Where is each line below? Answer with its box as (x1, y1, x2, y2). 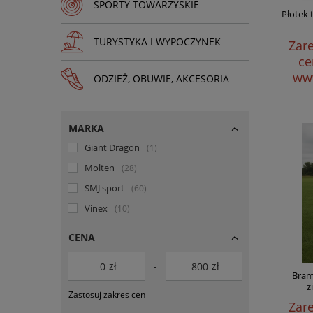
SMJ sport (85, 182, 124, 194)
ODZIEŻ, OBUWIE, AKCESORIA (94, 72, 229, 85)
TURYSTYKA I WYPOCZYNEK (94, 35, 221, 48)
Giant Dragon (85, 141, 140, 154)
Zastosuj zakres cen (68, 289, 145, 300)
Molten (85, 161, 115, 174)
